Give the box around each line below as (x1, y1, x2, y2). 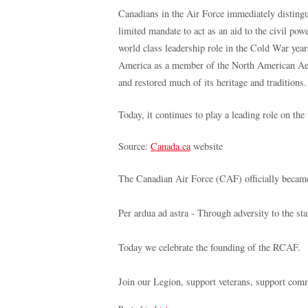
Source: (118, 140, 151, 153)
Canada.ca (151, 140, 190, 153)
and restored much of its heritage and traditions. (118, 76, 307, 89)
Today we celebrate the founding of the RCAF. (118, 240, 300, 254)
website (190, 140, 223, 153)
